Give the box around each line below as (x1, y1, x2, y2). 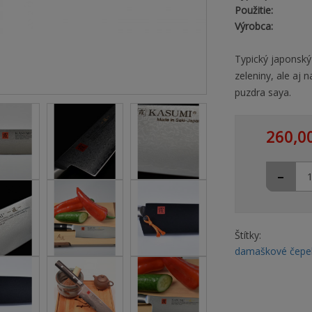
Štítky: (234, 228, 261, 242)
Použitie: (234, 3, 273, 17)
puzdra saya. (234, 86, 291, 99)
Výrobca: (234, 19, 273, 33)
